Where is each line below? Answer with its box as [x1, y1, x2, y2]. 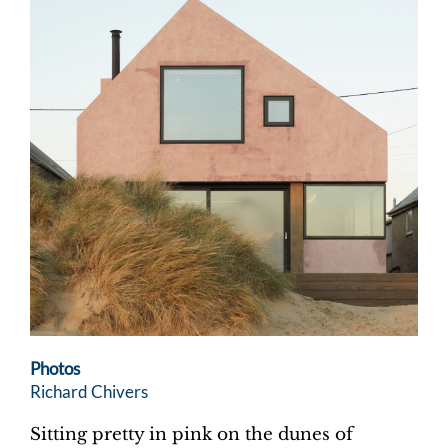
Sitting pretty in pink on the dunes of [30, 423, 353, 445]
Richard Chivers [30, 380, 148, 402]
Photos [30, 357, 83, 379]
